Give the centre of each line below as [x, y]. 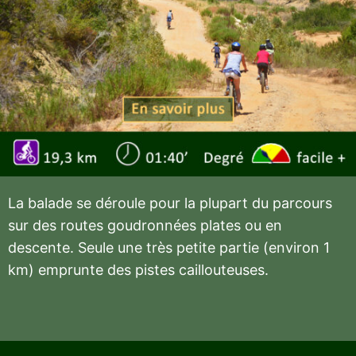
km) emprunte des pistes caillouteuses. [138, 270]
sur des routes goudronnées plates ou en [145, 226]
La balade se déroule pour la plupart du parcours [170, 203]
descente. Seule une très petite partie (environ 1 [169, 248]
